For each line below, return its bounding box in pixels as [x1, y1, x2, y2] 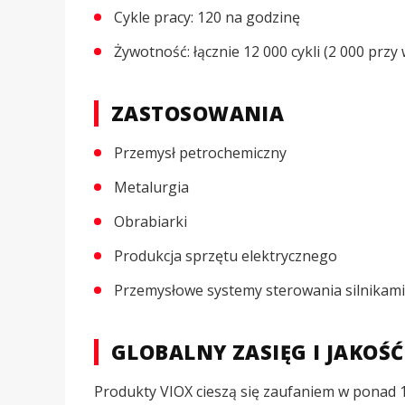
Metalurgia [114, 177, 189, 198]
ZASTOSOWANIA [111, 99, 285, 127]
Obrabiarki [114, 212, 187, 232]
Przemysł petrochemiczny [114, 143, 287, 164]
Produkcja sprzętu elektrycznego [114, 246, 337, 267]
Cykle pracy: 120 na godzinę [114, 7, 300, 28]
